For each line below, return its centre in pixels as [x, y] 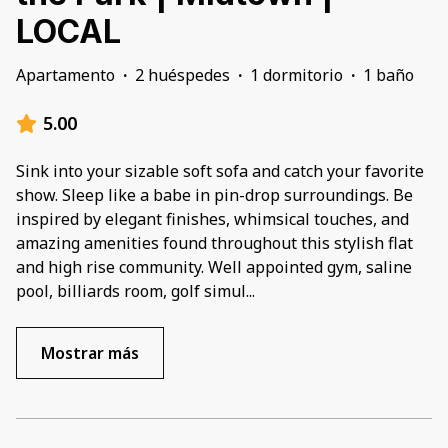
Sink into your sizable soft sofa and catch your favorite [220, 171]
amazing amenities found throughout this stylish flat [214, 243]
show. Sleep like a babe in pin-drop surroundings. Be [214, 195]
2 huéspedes [182, 75]
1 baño [388, 75]
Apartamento [65, 75]
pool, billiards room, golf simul [131, 291]
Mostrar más [90, 353]
